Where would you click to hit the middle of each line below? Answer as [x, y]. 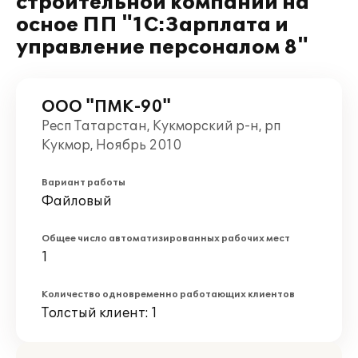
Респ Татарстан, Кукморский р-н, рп [161, 126]
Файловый [77, 201]
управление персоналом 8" [162, 48]
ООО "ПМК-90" [106, 107]
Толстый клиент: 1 [99, 313]
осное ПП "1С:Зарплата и [152, 25]
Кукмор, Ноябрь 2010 [111, 145]
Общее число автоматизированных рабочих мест [166, 239]
